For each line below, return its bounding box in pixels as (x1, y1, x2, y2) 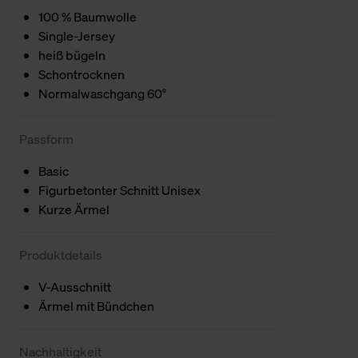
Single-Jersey (38, 27, 115, 46)
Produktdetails (19, 246, 102, 265)
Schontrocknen (38, 66, 125, 84)
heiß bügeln (38, 46, 105, 65)
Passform (19, 130, 74, 149)
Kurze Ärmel (38, 201, 109, 219)
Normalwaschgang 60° (38, 85, 166, 103)
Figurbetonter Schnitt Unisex (38, 181, 201, 200)
